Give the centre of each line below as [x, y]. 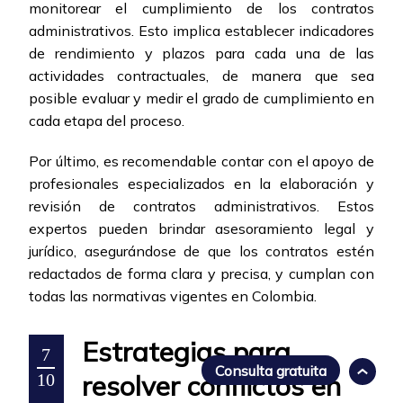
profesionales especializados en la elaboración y [201, 184]
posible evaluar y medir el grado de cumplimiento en [201, 99]
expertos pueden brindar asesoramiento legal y [201, 229]
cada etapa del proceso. [107, 121]
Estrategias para [186, 352]
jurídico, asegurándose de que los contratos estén [201, 251]
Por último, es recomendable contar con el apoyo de [201, 161]
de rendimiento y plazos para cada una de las [201, 54]
